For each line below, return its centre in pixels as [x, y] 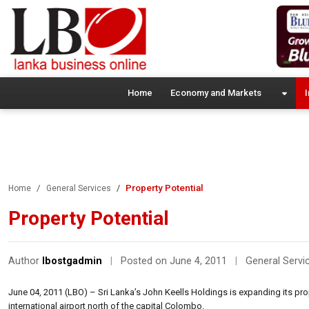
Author [25, 261]
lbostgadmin [72, 261]
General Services [79, 188]
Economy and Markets [216, 92]
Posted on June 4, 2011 [175, 261]
